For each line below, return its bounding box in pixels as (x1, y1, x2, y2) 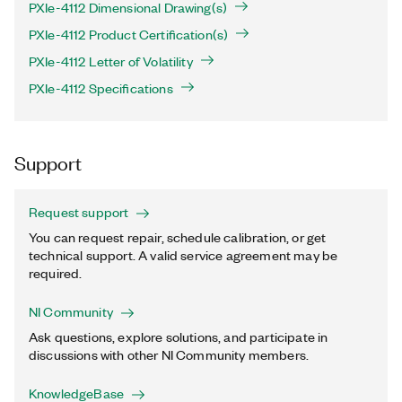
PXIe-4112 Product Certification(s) (29, 25, 229, 43)
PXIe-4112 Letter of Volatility (29, 52, 193, 70)
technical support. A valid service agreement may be (29, 246, 338, 264)
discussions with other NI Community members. (29, 345, 310, 363)
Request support (29, 203, 129, 221)
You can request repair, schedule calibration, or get (29, 228, 327, 246)
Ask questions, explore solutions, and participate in (29, 328, 328, 345)
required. (29, 264, 83, 282)
